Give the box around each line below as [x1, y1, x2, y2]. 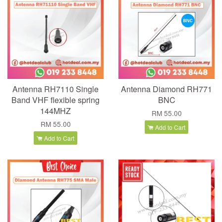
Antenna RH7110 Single [12, 83, 99, 95]
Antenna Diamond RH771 [121, 83, 212, 95]
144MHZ [40, 105, 71, 117]
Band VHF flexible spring [11, 94, 100, 106]
